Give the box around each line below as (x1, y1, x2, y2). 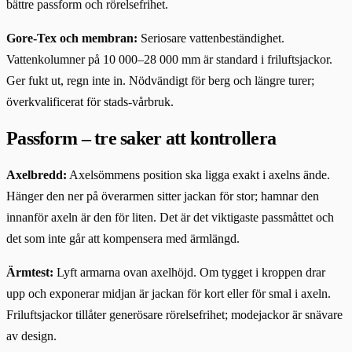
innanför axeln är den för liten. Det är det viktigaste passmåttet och (6, 210, 334, 224)
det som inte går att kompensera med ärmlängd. (6, 231, 240, 245)
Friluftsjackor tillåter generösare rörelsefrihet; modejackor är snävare (6, 307, 343, 321)
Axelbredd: (6, 167, 67, 181)
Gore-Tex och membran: (6, 31, 137, 46)
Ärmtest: (6, 265, 53, 279)
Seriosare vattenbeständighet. (137, 31, 284, 46)
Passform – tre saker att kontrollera (6, 128, 277, 148)
